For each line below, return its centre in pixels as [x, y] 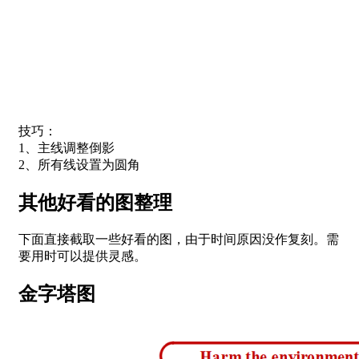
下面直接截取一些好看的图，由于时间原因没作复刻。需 [179, 239]
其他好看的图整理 [95, 203]
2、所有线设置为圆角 [79, 165]
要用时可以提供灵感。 [83, 256]
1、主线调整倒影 [67, 148]
